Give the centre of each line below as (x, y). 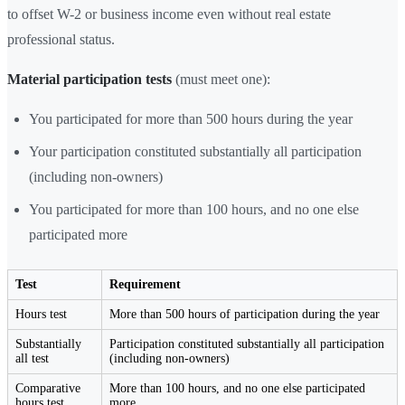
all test (32, 358)
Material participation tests (89, 79)
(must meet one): (221, 79)
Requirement (145, 284)
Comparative (48, 388)
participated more (78, 234)
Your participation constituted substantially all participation (195, 151)
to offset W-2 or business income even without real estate (169, 14)
